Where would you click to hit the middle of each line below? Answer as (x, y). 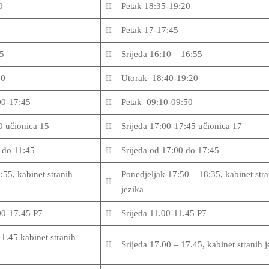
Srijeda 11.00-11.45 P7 (164, 213)
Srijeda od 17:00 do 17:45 (170, 150)
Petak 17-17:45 (150, 30)
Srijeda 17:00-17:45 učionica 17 (181, 126)
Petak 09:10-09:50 (157, 102)
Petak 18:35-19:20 (156, 6)
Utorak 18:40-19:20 (159, 78)
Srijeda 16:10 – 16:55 (162, 54)
